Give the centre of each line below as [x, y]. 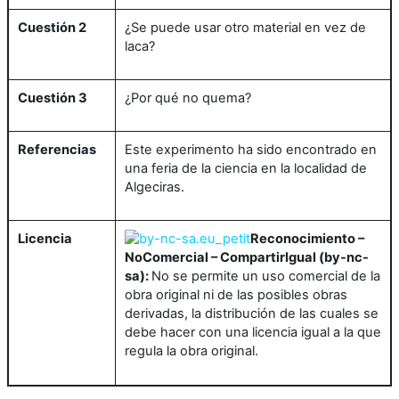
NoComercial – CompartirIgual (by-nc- [247, 258]
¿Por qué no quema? [188, 98]
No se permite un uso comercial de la [266, 277]
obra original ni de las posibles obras [236, 295]
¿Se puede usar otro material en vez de [245, 27]
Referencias [57, 149]
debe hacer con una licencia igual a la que [253, 333]
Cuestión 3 [53, 98]
